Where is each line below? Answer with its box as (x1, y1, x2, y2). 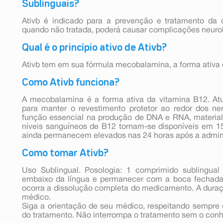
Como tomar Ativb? (22, 148, 109, 158)
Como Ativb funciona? (22, 78, 119, 87)
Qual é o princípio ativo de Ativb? (22, 43, 167, 52)
